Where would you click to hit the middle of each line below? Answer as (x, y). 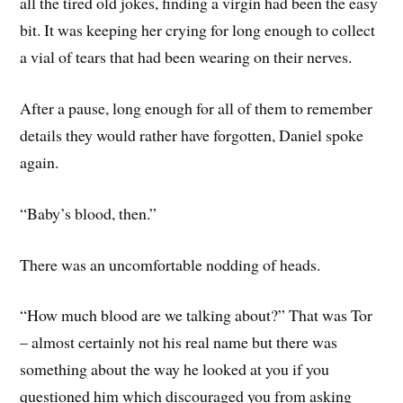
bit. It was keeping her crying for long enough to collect (198, 30)
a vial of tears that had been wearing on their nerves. (186, 57)
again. (40, 162)
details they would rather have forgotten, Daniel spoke (192, 135)
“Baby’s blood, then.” (89, 213)
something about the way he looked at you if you (175, 369)
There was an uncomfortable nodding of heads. (170, 264)
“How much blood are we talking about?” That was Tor (197, 315)
